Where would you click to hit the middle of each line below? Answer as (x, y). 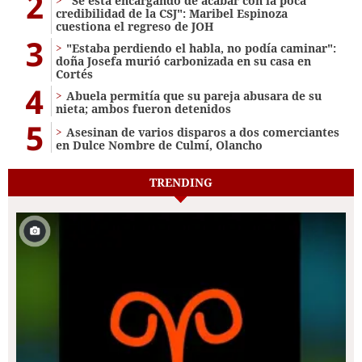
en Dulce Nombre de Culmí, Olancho (159, 145)
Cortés (74, 74)
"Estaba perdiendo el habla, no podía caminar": (201, 48)
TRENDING (181, 182)
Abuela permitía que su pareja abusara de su (194, 95)
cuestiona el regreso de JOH (135, 26)
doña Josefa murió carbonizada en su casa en (183, 61)
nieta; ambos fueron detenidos (143, 108)
